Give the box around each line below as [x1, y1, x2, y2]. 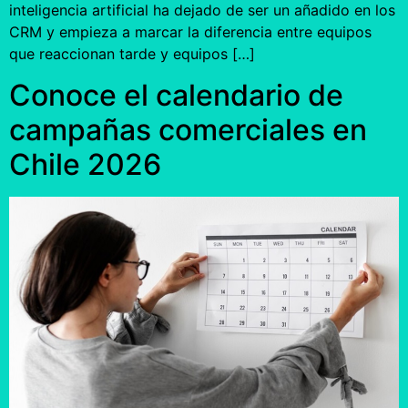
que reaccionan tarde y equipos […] [9, 45, 255, 64]
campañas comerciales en [9, 111, 367, 148]
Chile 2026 [9, 146, 161, 182]
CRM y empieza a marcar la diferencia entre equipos [9, 23, 372, 42]
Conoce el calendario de [9, 76, 343, 113]
